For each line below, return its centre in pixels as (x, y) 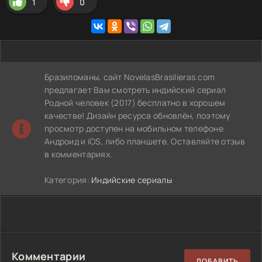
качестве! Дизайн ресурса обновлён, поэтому (137, 116)
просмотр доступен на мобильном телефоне (134, 128)
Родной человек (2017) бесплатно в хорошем (135, 103)
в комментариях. (79, 154)
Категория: (68, 180)
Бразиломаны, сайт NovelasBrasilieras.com (130, 77)
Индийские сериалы (132, 180)
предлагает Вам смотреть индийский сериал (135, 90)
